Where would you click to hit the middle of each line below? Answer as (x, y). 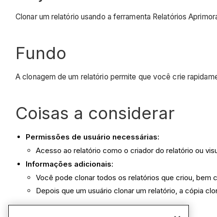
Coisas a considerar (95, 113)
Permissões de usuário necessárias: (93, 137)
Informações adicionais (69, 164)
